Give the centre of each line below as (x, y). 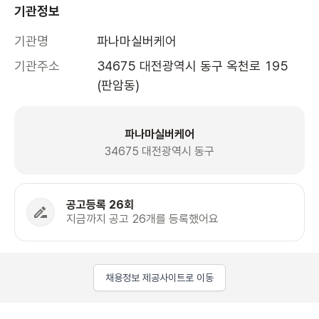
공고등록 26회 (100, 205)
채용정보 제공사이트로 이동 (159, 278)
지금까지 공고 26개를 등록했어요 (142, 219)
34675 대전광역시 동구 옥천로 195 (193, 66)
